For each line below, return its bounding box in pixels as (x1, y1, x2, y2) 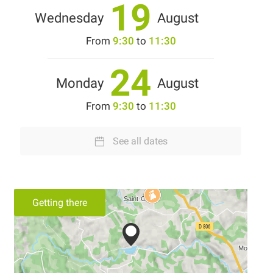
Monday (56, 76, 104, 91)
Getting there (32, 197, 87, 209)
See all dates (112, 135, 168, 147)
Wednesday (35, 10, 104, 26)
